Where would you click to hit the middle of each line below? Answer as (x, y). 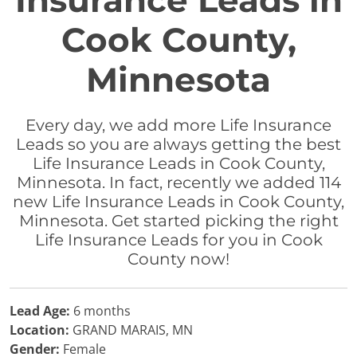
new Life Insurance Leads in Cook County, (178, 202)
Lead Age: (40, 311)
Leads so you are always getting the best (178, 144)
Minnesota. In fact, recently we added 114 (178, 182)
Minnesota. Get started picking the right (178, 221)
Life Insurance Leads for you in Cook (178, 240)
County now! (178, 259)
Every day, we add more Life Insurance (178, 125)
